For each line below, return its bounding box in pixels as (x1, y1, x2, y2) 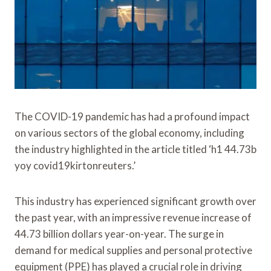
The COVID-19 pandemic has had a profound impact (15, 109, 250, 123)
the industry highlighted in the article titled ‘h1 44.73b (15, 142, 256, 155)
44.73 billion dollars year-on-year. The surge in (15, 227, 224, 240)
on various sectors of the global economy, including (15, 126, 244, 139)
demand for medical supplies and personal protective (15, 243, 252, 256)
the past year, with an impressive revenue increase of (15, 211, 252, 224)
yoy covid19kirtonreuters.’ (15, 158, 135, 172)
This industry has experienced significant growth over (15, 194, 256, 207)
